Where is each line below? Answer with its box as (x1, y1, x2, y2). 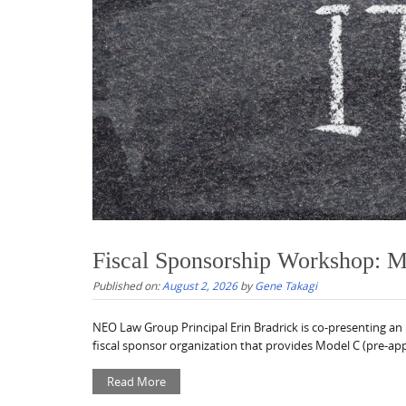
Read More (107, 373, 166, 391)
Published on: (92, 278, 162, 294)
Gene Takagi (255, 278, 317, 294)
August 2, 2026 (162, 278, 237, 294)
